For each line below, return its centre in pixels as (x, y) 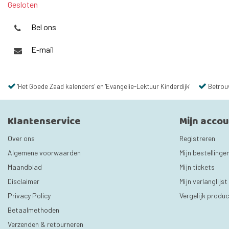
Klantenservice (44, 121)
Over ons (21, 138)
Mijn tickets (197, 167)
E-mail (42, 50)
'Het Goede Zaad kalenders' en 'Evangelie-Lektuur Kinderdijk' (104, 86)
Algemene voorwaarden (44, 153)
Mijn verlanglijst (203, 181)
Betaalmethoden (33, 210)
